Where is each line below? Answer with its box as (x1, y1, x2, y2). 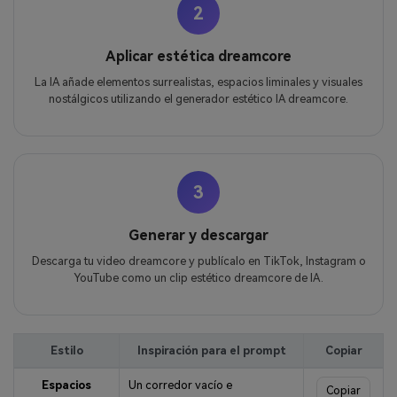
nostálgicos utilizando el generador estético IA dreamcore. (49, 91, 348, 105)
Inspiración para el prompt (136, 343, 286, 357)
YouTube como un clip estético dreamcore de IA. (74, 271, 323, 285)
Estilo (50, 343, 83, 357)
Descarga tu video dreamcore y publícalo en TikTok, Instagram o (31, 254, 366, 269)
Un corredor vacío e (128, 378, 232, 392)
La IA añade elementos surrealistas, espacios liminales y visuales (35, 74, 362, 89)
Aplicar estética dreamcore (105, 47, 292, 65)
